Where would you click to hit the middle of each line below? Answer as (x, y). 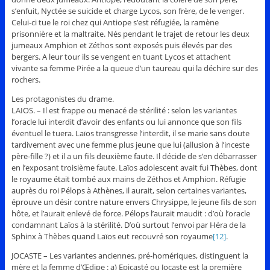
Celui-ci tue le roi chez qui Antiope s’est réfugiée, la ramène (115, 23)
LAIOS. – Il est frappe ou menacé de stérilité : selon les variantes (124, 111)
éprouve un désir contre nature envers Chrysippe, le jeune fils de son (134, 202)
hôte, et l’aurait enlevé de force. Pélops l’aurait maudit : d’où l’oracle (130, 214)
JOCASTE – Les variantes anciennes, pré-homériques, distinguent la (130, 256)
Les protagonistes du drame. (62, 99)
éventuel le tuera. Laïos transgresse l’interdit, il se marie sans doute (130, 133)
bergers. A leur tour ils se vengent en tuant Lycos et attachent (121, 57)
